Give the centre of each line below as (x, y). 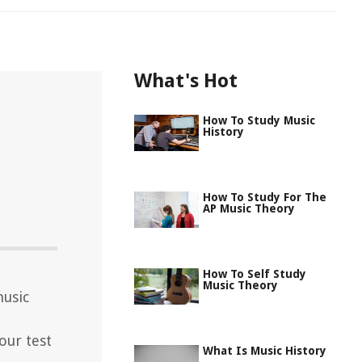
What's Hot (186, 81)
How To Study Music (259, 120)
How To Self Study (255, 274)
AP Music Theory (249, 208)
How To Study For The (265, 197)
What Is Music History (265, 351)
